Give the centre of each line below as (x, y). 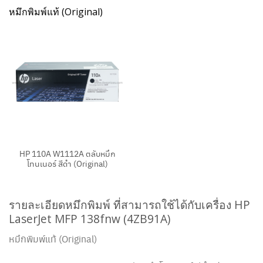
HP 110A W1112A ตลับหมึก (67, 153)
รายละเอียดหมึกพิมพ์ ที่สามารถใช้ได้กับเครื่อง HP (129, 204)
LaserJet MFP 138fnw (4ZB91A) (90, 218)
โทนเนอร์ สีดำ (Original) (67, 163)
